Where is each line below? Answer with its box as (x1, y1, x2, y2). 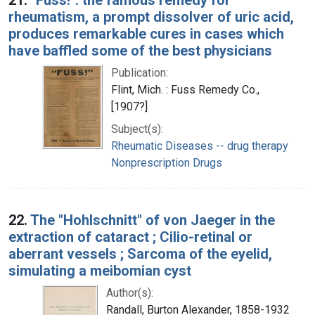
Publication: (111, 65, 168, 79)
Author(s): (106, 285, 153, 300)
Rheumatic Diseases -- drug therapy (111, 139, 288, 153)
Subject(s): (111, 122, 163, 136)
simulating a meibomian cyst (8, 262, 191, 279)
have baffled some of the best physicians (8, 41, 272, 59)
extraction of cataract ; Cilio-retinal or (8, 228, 252, 245)
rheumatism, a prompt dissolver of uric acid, (8, 8, 294, 25)
